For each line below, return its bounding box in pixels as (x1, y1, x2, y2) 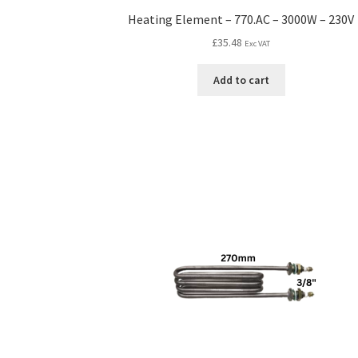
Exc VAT (245, 38, 271, 50)
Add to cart (213, 72, 269, 87)
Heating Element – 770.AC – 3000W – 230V (128, 10, 355, 27)
